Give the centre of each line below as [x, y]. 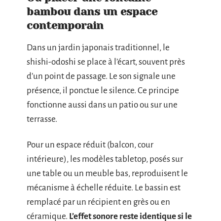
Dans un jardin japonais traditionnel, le [98, 48]
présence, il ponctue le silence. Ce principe [103, 91]
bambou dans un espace [92, 12]
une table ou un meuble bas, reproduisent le [107, 173]
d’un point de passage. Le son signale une [101, 76]
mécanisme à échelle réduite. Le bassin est [104, 187]
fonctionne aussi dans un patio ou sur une [102, 105]
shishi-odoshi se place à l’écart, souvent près [106, 62]
